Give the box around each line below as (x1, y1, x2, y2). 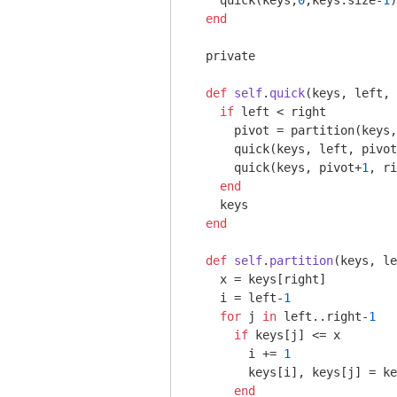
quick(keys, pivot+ (191, 160, 362, 175)
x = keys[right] (191, 272, 326, 286)
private (191, 49, 255, 63)
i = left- (191, 291, 284, 305)
